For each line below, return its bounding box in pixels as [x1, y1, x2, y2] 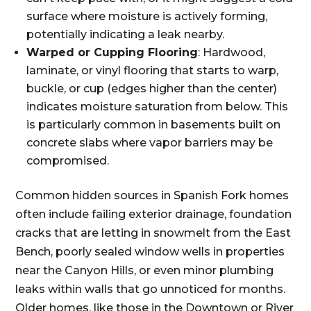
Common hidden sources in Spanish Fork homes [15, 189, 289, 202]
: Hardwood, [198, 46, 266, 59]
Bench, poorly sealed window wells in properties [15, 245, 285, 258]
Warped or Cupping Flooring [26, 46, 199, 59]
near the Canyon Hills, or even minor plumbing [15, 264, 274, 277]
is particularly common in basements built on [26, 118, 281, 131]
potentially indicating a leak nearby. [26, 28, 225, 41]
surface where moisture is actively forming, [26, 10, 268, 23]
